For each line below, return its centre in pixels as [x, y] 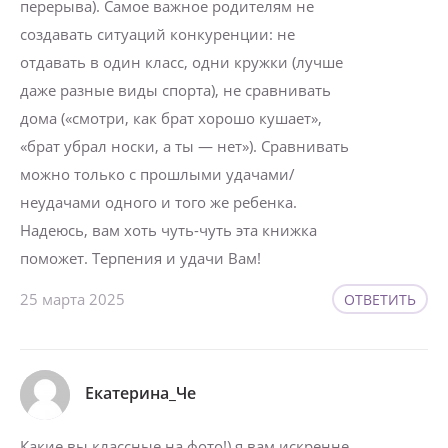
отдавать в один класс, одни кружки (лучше [181, 62]
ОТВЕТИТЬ [380, 300]
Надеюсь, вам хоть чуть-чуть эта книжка [168, 230]
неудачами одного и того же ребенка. [158, 202]
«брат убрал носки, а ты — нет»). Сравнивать [184, 146]
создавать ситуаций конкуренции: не [157, 34]
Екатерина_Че [140, 393]
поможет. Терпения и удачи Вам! [140, 258]
